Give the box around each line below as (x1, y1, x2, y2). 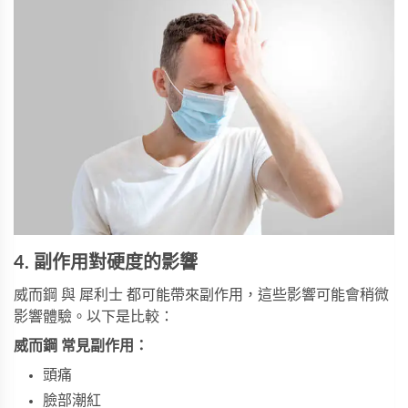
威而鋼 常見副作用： (14, 338, 148, 353)
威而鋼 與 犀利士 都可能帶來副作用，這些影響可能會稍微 (14, 287, 389, 302)
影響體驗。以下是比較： (14, 309, 174, 324)
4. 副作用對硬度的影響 (14, 253, 198, 272)
